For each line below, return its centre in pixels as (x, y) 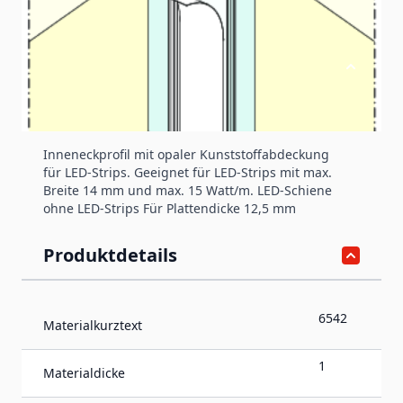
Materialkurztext (93, 325)
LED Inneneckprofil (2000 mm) (138, 121)
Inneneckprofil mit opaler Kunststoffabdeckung (186, 154)
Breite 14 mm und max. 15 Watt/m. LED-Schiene (188, 190)
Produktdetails (110, 255)
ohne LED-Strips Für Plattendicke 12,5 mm (170, 208)
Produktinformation (134, 66)
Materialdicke (84, 372)
